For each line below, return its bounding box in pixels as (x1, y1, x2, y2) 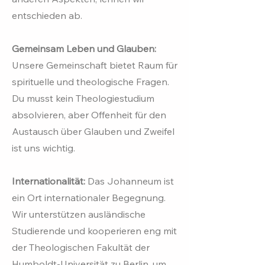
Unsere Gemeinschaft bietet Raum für (12, 59, 177, 71)
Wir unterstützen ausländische (12, 208, 146, 220)
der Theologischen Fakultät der (12, 241, 150, 253)
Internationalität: (12, 175, 88, 187)
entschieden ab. (12, 9, 82, 21)
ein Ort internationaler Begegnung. (12, 192, 166, 203)
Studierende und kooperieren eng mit (12, 225, 177, 237)
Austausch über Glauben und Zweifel (12, 125, 174, 137)
